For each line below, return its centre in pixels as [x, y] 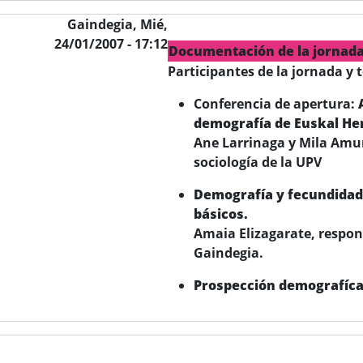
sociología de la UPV [258, 162]
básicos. [221, 214]
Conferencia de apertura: [276, 104]
